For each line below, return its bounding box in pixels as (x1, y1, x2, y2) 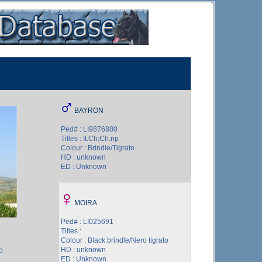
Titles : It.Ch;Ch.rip (61, 135, 119, 143)
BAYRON (74, 106, 104, 115)
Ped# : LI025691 (61, 218, 113, 226)
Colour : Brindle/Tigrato (61, 144, 135, 152)
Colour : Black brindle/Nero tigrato (61, 236, 168, 244)
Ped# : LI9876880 (61, 125, 118, 133)
